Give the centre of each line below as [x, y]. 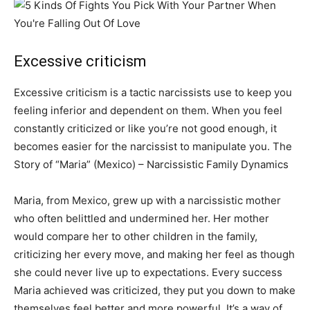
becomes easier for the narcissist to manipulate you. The [153, 146]
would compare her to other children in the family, [136, 236]
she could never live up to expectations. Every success [148, 272]
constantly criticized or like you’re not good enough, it [145, 128]
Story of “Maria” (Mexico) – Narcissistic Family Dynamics [151, 164]
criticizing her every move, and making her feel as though [154, 254]
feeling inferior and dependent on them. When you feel [148, 110]
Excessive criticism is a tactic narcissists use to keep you [153, 92]
